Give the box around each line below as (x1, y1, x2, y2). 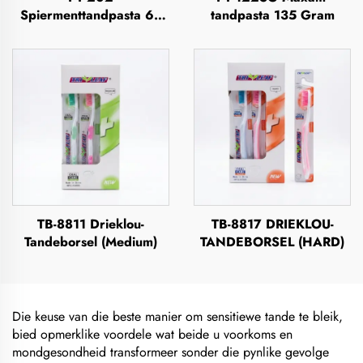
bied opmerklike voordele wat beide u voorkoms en (12, 325, 293, 344)
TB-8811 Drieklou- (37, 215, 144, 233)
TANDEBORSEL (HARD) (200, 233, 344, 251)
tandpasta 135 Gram (210, 6, 335, 24)
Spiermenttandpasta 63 (19, 6, 162, 24)
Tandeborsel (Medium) (24, 233, 157, 251)
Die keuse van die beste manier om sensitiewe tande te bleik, (12, 307, 343, 326)
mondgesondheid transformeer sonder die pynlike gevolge (12, 343, 329, 361)
